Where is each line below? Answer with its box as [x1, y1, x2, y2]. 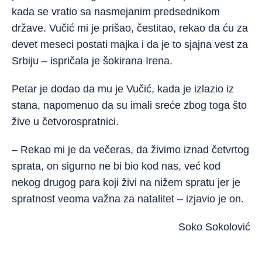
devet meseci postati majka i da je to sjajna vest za [12, 39, 248, 50]
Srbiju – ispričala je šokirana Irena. [12, 55, 173, 67]
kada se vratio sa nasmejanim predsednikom [12, 6, 220, 18]
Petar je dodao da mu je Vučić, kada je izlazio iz [12, 83, 234, 95]
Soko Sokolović [178, 221, 250, 233]
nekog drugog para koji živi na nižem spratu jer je [12, 177, 240, 188]
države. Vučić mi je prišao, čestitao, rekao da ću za [12, 22, 248, 34]
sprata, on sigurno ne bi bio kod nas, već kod [12, 160, 220, 172]
